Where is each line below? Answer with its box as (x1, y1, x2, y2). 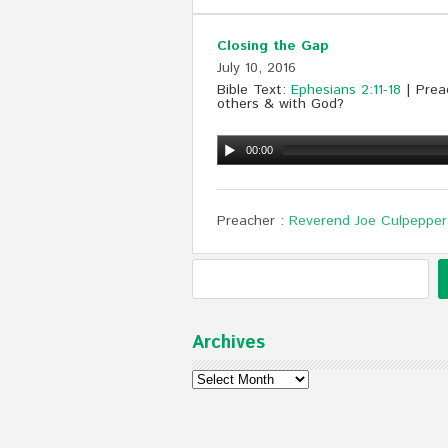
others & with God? (217, 94, 344, 115)
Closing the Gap (217, 36, 329, 57)
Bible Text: (217, 80, 291, 101)
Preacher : (217, 211, 284, 232)
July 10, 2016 (217, 58, 296, 79)
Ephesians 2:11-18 (291, 80, 401, 101)
